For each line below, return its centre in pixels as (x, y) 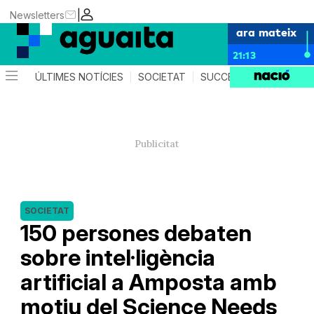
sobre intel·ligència (117, 258)
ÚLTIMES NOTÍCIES (80, 77)
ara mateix (266, 32)
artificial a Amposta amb (148, 282)
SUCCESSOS (231, 77)
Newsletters (37, 15)
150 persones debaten (136, 233)
